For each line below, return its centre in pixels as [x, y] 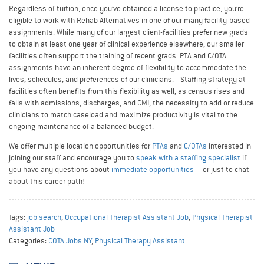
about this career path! [47, 181]
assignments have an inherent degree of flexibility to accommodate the [128, 67]
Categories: [29, 240]
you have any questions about [60, 169]
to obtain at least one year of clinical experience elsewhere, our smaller [126, 44]
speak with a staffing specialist [188, 157]
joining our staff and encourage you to [72, 157]
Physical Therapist [222, 217]
